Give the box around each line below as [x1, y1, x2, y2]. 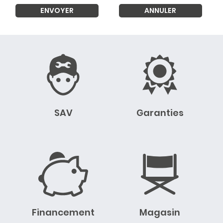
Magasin [139, 206, 180, 219]
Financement [32, 206, 95, 219]
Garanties [136, 107, 184, 119]
